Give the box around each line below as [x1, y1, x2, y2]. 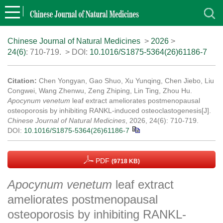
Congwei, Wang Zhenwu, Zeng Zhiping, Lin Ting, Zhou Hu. [7, 87, 192, 95]
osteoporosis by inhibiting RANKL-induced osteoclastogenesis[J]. [7, 107, 211, 114]
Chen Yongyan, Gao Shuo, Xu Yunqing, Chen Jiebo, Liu [39, 77, 214, 85]
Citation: [7, 77, 37, 85]
